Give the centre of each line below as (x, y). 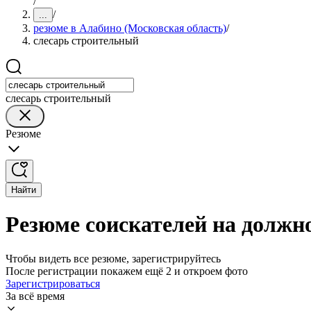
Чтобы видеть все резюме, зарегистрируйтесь (113, 258)
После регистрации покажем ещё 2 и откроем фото (127, 271)
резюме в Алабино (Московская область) (130, 28)
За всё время (35, 296)
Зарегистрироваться (53, 283)
